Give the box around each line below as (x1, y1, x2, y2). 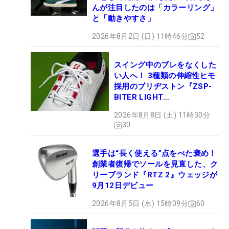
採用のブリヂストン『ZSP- (114, 82, 212, 91)
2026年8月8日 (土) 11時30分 (114, 111, 210, 120)
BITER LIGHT (114, 93, 164, 102)
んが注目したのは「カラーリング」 (92, 3, 218, 13)
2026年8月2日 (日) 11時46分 (92, 32, 188, 41)
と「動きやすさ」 (92, 14, 155, 24)
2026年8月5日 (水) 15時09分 (92, 199, 188, 208)
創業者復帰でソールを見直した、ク (92, 159, 218, 169)
